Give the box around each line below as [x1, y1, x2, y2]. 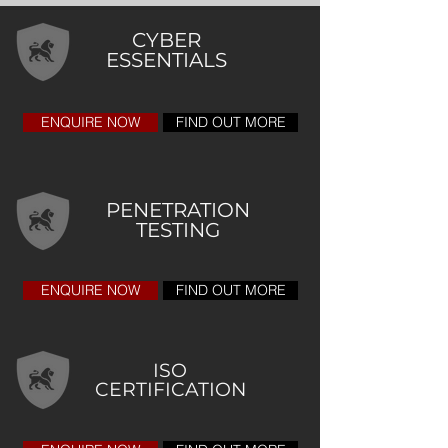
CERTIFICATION [94, 378, 246, 401]
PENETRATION [106, 198, 250, 222]
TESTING [136, 218, 220, 242]
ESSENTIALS [105, 48, 227, 72]
